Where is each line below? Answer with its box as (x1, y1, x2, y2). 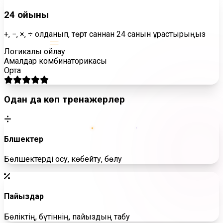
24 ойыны (4, 9, 49, 20)
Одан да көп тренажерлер (4, 94, 125, 105)
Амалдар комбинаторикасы (4, 56, 107, 66)
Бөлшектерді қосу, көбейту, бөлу (4, 154, 122, 164)
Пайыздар (4, 192, 44, 202)
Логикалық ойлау (4, 47, 65, 57)
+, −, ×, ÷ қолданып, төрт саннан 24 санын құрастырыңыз (4, 29, 206, 39)
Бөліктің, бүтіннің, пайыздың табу (4, 212, 130, 222)
